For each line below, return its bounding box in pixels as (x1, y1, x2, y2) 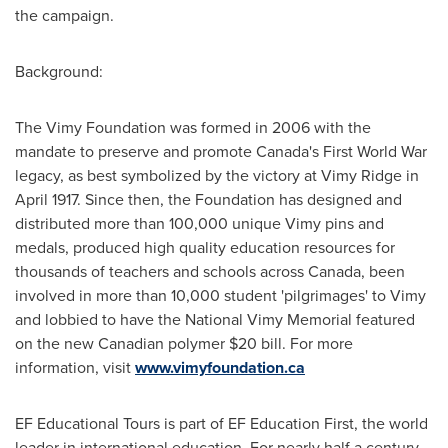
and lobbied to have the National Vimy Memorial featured (15, 308, 415, 331)
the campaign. (15, 4, 114, 27)
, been (361, 260, 405, 283)
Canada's (256, 140, 319, 163)
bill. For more (257, 332, 353, 355)
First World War (319, 140, 427, 163)
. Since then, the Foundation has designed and (77, 188, 402, 211)
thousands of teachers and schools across (15, 260, 308, 283)
